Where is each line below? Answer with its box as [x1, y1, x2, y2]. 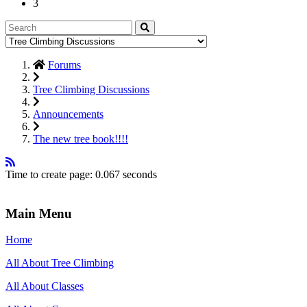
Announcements [33, 108, 103, 120]
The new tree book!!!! [33, 132, 128, 145]
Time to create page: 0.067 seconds [5, 168, 157, 180]
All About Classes [5, 280, 84, 293]
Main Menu [5, 206, 72, 221]
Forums [48, 58, 81, 71]
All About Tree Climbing [5, 257, 114, 269]
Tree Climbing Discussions [33, 83, 149, 95]
